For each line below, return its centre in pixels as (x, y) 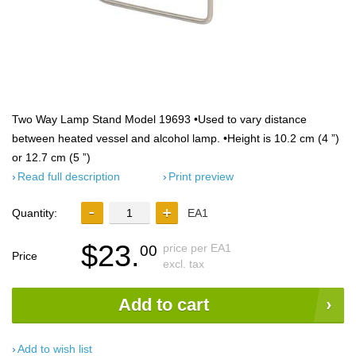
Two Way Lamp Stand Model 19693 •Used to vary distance (159, 119)
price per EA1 (197, 248)
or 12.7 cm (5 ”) (51, 157)
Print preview (201, 176)
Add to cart (164, 305)
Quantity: (35, 213)
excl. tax (184, 264)
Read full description (69, 176)
